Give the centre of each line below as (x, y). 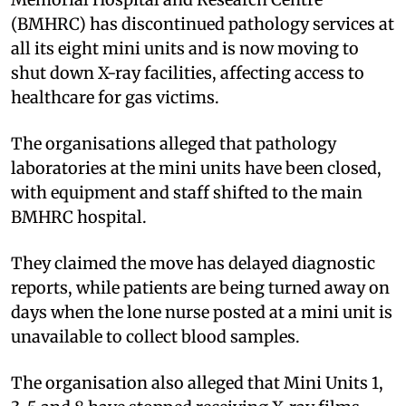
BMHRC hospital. (79, 217)
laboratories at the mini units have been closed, (196, 169)
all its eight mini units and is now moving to (185, 49)
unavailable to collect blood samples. (155, 337)
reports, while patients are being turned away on (200, 288)
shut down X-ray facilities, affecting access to (188, 73)
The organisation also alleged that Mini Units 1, (197, 383)
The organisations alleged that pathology (174, 144)
